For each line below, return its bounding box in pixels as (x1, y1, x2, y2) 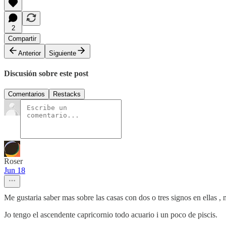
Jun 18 (4, 166, 25, 175)
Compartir (8, 34, 36, 42)
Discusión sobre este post (4, 69, 88, 78)
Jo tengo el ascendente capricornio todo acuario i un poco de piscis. (4, 210, 217, 219)
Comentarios (8, 90, 45, 98)
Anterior (18, 49, 41, 57)
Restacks (53, 90, 81, 98)
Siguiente (49, 49, 76, 57)
